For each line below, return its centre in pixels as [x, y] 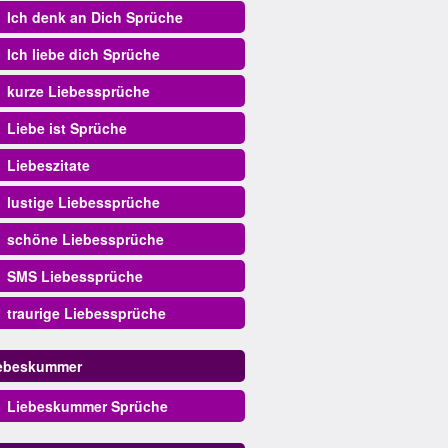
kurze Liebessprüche [78, 91]
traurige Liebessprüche [86, 313]
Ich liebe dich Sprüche [83, 54]
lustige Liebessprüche [83, 202]
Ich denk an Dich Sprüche [94, 17]
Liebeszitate [48, 165]
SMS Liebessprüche [74, 276]
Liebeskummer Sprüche [87, 406]
